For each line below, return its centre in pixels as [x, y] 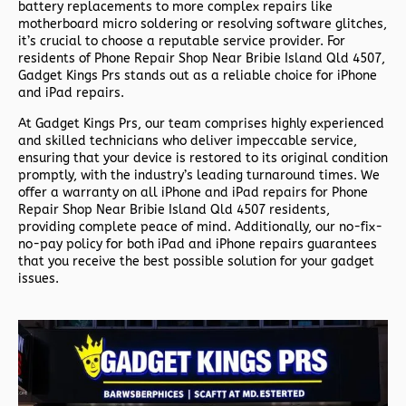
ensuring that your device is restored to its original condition [203, 159]
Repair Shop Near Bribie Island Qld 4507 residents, [174, 210]
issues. [39, 279]
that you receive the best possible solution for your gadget [196, 262]
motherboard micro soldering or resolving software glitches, [203, 24]
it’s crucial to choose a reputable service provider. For [182, 41]
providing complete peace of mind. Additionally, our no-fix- [200, 227]
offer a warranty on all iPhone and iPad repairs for [175, 193]
